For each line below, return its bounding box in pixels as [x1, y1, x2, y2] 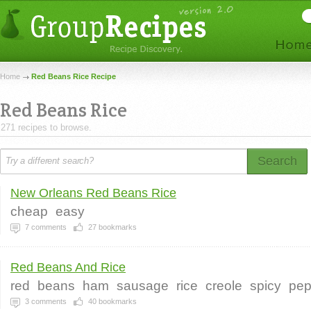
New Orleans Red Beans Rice [10, 186, 176, 200]
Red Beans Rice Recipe [31, 72, 116, 81]
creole [205, 278, 242, 293]
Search [258, 154, 297, 168]
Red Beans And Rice [10, 260, 126, 274]
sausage [117, 278, 169, 293]
